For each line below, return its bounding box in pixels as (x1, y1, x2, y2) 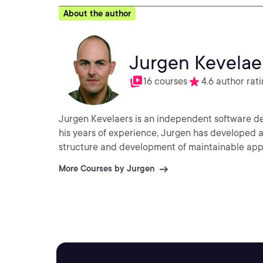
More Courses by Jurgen (59, 163, 154, 173)
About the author (63, 9, 131, 18)
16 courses (143, 75, 187, 87)
